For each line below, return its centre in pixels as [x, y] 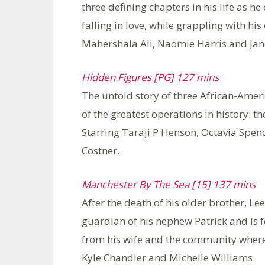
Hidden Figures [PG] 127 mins [150, 77]
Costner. [101, 150]
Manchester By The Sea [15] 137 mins [169, 184]
